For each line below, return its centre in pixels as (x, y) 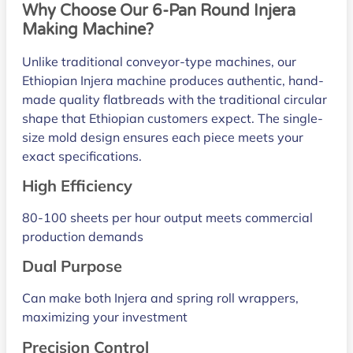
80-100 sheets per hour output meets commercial (167, 217)
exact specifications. (82, 156)
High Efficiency (77, 185)
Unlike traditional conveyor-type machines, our (159, 61)
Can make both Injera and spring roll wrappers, (160, 298)
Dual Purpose (72, 266)
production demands (83, 236)
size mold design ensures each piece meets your (163, 137)
